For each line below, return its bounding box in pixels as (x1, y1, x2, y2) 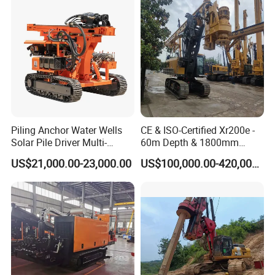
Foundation (11, 9, 61, 23)
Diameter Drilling (140, 148, 213, 162)
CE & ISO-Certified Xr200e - (140, 123, 255, 137)
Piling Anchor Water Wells (11, 123, 123, 137)
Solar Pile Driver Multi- (11, 136, 107, 150)
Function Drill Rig (11, 148, 86, 162)
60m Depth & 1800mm (140, 136, 239, 150)
